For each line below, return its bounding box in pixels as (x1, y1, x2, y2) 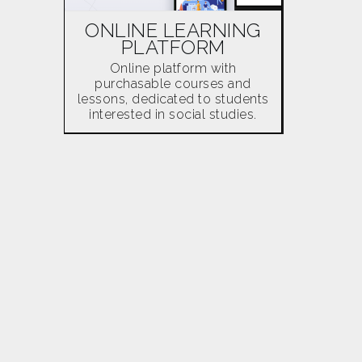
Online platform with (109, 61, 237, 76)
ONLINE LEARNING (85, 19, 261, 42)
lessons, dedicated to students (77, 91, 269, 107)
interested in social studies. (89, 107, 257, 122)
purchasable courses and (95, 76, 251, 91)
